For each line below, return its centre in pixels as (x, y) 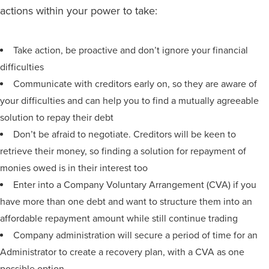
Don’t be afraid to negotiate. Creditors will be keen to (125, 134)
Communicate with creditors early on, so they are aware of (135, 84)
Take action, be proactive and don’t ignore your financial (131, 50)
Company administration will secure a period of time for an (135, 235)
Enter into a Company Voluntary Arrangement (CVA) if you (135, 185)
